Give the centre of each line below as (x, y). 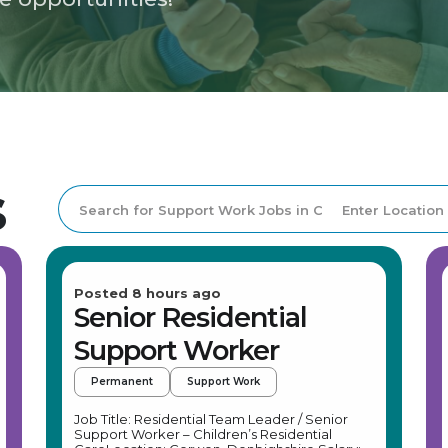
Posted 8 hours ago (147, 293)
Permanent (122, 381)
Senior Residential (190, 317)
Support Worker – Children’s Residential (203, 434)
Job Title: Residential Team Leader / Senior (211, 419)
